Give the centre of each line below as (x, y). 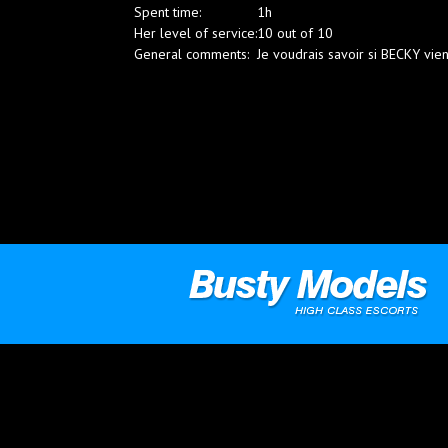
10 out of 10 (295, 33)
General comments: (192, 54)
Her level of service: (196, 33)
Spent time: (168, 12)
